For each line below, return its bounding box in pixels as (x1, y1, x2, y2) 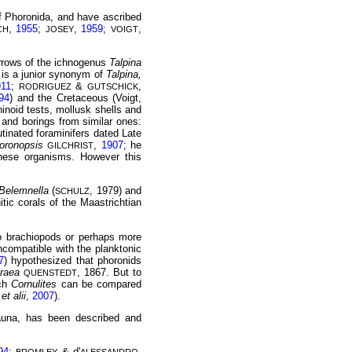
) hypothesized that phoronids (4, 254, 142, 266)
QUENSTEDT (24, 267, 77, 277)
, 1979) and (90, 185, 142, 197)
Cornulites (11, 277, 57, 290)
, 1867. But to (77, 266, 141, 278)
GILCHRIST (47, 141, 94, 151)
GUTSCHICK (87, 82, 139, 92)
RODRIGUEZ (18, 82, 71, 92)
